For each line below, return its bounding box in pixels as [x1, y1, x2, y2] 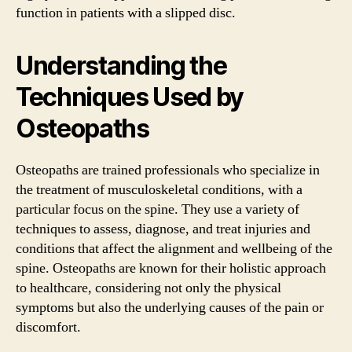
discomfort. [16, 318, 81, 336]
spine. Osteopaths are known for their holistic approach [16, 259, 326, 277]
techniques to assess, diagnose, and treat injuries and [16, 220, 310, 238]
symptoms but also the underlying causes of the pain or [16, 299, 324, 317]
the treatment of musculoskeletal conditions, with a [16, 181, 302, 199]
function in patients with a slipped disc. [16, 4, 236, 22]
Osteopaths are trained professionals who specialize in [16, 161, 320, 179]
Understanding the [16, 50, 227, 81]
